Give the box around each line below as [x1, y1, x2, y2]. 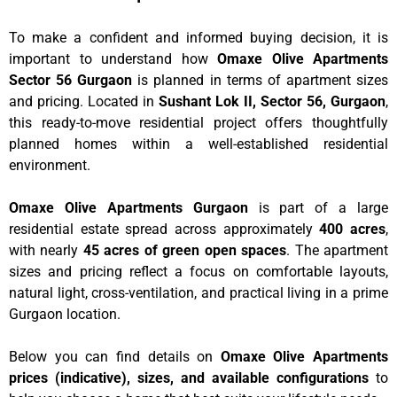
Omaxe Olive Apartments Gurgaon [9, 198, 248, 216]
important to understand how [9, 50, 217, 67]
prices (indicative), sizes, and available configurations [9, 369, 369, 386]
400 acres [319, 220, 386, 237]
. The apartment [286, 241, 389, 259]
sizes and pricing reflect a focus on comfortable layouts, [9, 262, 388, 280]
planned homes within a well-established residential [9, 135, 388, 152]
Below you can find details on [9, 347, 221, 365]
